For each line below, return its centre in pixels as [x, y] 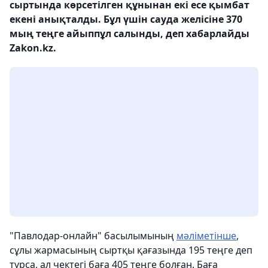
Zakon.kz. [33, 48]
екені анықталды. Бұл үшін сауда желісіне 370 [126, 19]
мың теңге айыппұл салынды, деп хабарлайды [130, 33]
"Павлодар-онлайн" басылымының [93, 235]
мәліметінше [206, 235]
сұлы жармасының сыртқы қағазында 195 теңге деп [131, 250]
